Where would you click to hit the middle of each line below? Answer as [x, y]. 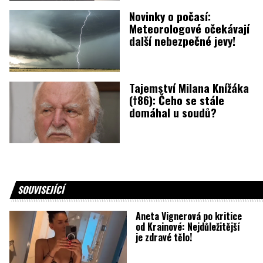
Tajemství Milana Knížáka [189, 87]
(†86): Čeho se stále [177, 100]
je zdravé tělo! [163, 237]
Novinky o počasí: [170, 16]
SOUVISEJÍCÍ [41, 190]
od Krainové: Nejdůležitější [188, 227]
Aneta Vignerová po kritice [188, 216]
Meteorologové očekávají [189, 28]
